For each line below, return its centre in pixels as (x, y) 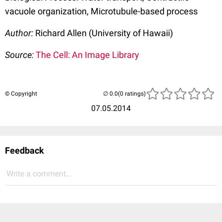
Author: (20, 33)
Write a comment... (39, 173)
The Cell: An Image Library (87, 55)
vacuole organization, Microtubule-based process (101, 11)
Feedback (25, 150)
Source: (20, 55)
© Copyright (21, 93)
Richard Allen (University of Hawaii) (104, 33)
